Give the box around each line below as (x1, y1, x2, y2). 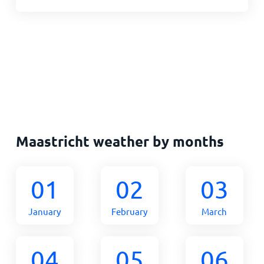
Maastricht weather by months (15, 132, 224, 150)
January (28, 206, 61, 217)
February (111, 206, 148, 217)
